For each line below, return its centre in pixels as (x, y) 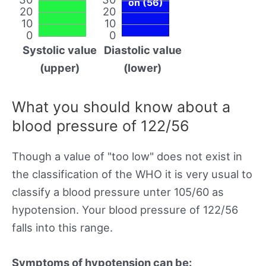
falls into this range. (62, 227)
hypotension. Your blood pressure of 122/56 (125, 209)
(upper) (59, 67)
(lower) (142, 67)
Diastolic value (142, 50)
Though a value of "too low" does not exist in (127, 156)
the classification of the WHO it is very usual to (132, 174)
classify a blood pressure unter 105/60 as (118, 191)
